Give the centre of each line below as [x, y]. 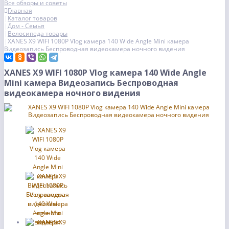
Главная [20, 10]
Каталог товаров [32, 18]
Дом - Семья [26, 26]
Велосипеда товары [38, 33]
